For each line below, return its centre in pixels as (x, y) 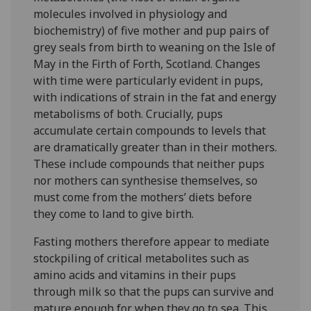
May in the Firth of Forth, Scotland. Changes (147, 64)
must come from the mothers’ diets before (143, 197)
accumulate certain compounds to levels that (150, 130)
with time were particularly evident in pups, (149, 80)
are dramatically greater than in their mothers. (155, 147)
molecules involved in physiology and (131, 14)
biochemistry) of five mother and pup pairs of (152, 30)
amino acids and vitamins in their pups (135, 275)
